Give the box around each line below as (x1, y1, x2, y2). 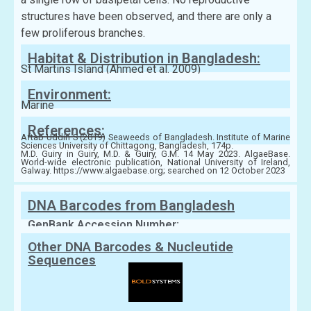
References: (28, 122, 105, 140)
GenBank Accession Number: (28, 218, 179, 232)
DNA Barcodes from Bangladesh (28, 197, 235, 215)
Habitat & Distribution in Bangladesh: (28, 50, 260, 67)
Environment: (28, 86, 111, 103)
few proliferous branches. (21, 26, 145, 40)
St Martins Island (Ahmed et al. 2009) (21, 62, 201, 76)
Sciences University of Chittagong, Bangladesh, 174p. (21, 140, 233, 151)
